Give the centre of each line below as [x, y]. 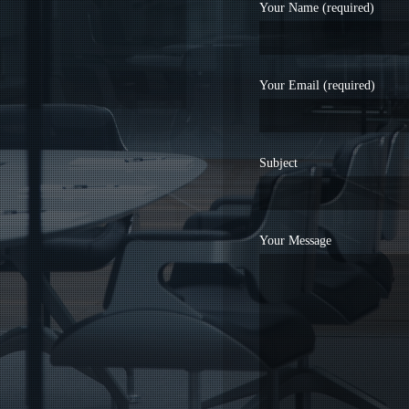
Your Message [295, 241]
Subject [278, 163]
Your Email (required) [317, 85]
